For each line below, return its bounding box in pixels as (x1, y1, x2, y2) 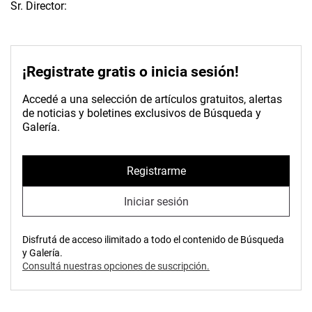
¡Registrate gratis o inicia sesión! (22, 63, 239, 81)
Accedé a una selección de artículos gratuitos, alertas (22, 93, 282, 107)
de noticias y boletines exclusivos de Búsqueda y (22, 107, 261, 120)
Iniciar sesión (123, 194, 189, 208)
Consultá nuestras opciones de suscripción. (22, 260, 210, 272)
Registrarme (126, 164, 186, 178)
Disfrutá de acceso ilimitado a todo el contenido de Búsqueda (22, 234, 284, 246)
